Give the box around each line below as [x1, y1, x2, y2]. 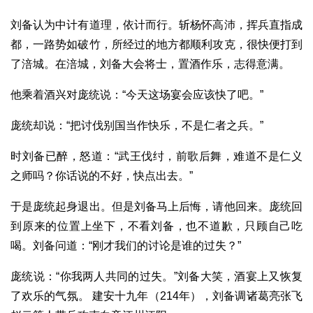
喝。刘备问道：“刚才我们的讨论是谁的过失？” [10, 240, 241, 252]
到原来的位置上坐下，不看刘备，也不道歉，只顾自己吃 [10, 220, 303, 233]
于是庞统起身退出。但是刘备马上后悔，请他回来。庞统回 [10, 201, 303, 213]
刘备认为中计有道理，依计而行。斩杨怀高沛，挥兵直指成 [10, 19, 303, 31]
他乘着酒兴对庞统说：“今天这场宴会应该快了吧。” [10, 89, 263, 101]
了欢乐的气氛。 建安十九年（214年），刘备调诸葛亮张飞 [10, 290, 303, 303]
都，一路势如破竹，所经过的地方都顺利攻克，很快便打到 [10, 38, 303, 51]
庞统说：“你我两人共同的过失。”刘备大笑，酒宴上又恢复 [10, 270, 303, 283]
